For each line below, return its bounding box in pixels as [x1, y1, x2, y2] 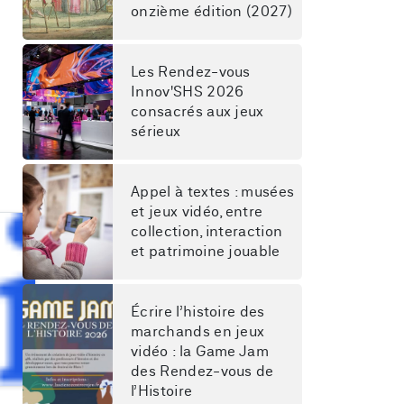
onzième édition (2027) [131, 5, 293, 19]
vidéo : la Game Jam [131, 344, 273, 359]
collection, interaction [131, 225, 287, 239]
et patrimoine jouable [131, 244, 280, 259]
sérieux [131, 124, 181, 139]
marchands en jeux [131, 325, 269, 339]
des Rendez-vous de [131, 364, 279, 379]
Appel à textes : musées [131, 185, 298, 199]
